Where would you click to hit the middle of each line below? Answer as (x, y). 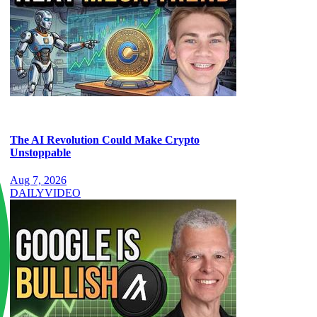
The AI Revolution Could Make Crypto (105, 139)
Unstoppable (40, 152)
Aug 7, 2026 (38, 180)
